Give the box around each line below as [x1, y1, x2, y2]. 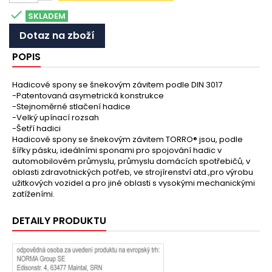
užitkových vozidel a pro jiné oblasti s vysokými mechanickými [12, 177, 255, 189]
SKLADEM [28, 10, 66, 22]
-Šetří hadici [12, 123, 61, 134]
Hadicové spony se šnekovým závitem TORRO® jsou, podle [12, 134, 243, 145]
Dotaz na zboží [19, 29, 95, 42]
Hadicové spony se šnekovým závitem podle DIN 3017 [12, 79, 222, 90]
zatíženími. [12, 188, 55, 200]
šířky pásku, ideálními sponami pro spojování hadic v [12, 144, 222, 156]
